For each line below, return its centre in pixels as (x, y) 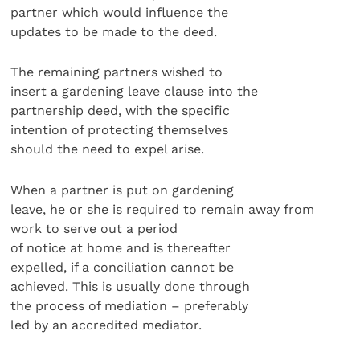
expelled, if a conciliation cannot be (123, 267)
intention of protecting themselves (120, 130)
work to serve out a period (94, 228)
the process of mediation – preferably (130, 305)
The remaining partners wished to (117, 72)
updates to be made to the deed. (114, 31)
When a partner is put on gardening (123, 190)
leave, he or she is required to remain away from (163, 209)
